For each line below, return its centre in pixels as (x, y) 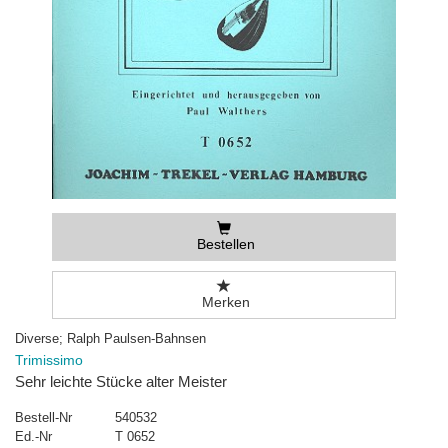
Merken (223, 302)
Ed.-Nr (33, 437)
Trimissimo (49, 360)
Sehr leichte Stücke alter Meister (121, 382)
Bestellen (223, 244)
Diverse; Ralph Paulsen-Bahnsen (110, 339)
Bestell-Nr (43, 418)
